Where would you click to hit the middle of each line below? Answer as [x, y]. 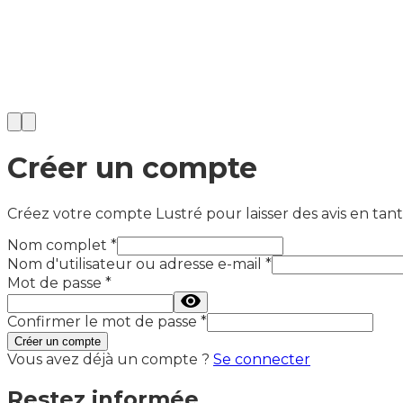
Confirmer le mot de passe [102, 321]
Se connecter [262, 359]
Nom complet [57, 245]
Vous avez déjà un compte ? [108, 359]
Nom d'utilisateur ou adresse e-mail [134, 264]
